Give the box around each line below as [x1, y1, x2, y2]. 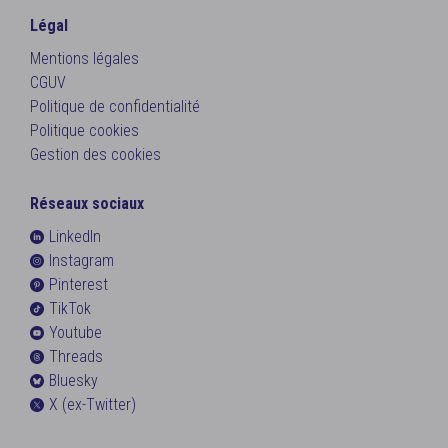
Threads [49, 347, 103, 366]
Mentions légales [30, 49, 139, 68]
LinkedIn [49, 227, 101, 246]
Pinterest [49, 275, 108, 294]
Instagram [49, 251, 114, 270]
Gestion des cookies [30, 145, 161, 164]
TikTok [49, 299, 91, 318]
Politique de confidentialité [30, 97, 200, 116]
